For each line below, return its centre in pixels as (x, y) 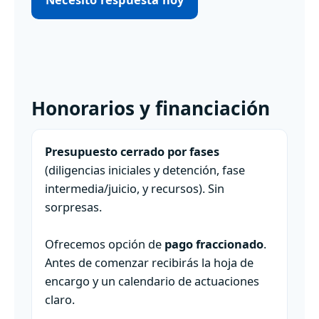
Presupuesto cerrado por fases (132, 151)
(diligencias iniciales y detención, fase (145, 169)
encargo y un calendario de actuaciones (152, 281)
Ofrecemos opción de (105, 244)
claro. (60, 299)
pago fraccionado (214, 244)
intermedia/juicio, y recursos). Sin (135, 188)
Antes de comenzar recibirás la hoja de (149, 262)
